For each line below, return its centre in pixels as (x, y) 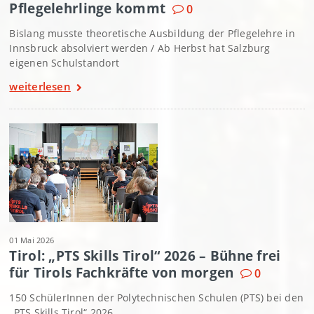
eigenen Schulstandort (64, 62)
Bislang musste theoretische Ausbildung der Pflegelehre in (152, 33)
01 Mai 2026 (32, 240)
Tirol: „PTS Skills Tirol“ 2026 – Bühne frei (145, 256)
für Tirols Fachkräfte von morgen (122, 273)
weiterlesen (40, 86)
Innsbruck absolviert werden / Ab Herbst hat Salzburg (140, 48)
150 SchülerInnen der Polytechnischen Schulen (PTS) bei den (156, 298)
